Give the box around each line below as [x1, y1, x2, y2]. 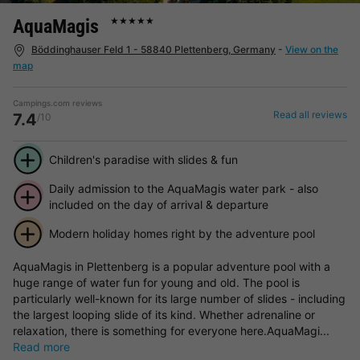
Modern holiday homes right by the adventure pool [48, 226, 315, 240]
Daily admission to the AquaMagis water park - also [48, 181, 318, 195]
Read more [13, 339, 70, 354]
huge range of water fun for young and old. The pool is [13, 275, 300, 289]
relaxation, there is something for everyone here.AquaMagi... [13, 323, 329, 337]
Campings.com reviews [13, 98, 102, 108]
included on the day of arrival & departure [48, 197, 268, 211]
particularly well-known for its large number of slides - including [13, 291, 346, 305]
